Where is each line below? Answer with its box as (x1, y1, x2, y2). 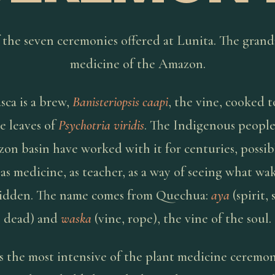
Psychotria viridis (58, 117, 144, 133)
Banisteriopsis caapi (72, 94, 168, 110)
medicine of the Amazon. (69, 56, 206, 72)
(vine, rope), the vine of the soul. (91, 211, 271, 227)
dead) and (4, 211, 61, 227)
